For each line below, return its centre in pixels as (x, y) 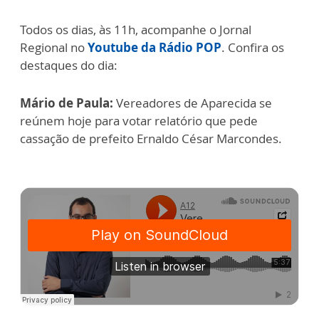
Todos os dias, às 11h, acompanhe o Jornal (136, 30)
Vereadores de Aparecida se (193, 103)
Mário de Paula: (67, 103)
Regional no (54, 47)
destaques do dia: (69, 65)
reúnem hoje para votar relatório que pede (139, 121)
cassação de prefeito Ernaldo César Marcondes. (151, 138)
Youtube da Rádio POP (155, 47)
